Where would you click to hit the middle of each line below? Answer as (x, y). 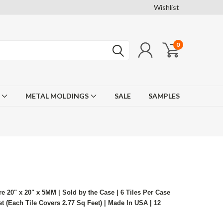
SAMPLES (164, 96)
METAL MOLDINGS (58, 96)
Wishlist (167, 7)
